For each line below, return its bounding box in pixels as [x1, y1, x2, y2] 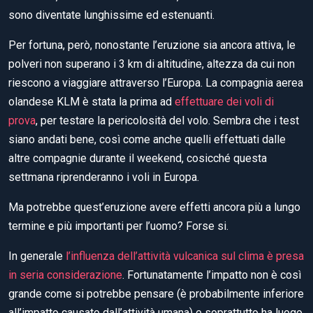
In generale [8, 249, 66, 263]
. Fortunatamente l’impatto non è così [122, 268, 301, 282]
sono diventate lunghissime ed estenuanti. [8, 8, 214, 22]
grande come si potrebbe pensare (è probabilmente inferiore [8, 287, 304, 300]
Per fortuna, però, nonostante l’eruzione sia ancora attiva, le [8, 38, 296, 52]
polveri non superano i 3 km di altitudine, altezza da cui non [8, 57, 295, 71]
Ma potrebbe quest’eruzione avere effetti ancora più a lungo [8, 201, 300, 214]
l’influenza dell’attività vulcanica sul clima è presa [66, 249, 304, 263]
